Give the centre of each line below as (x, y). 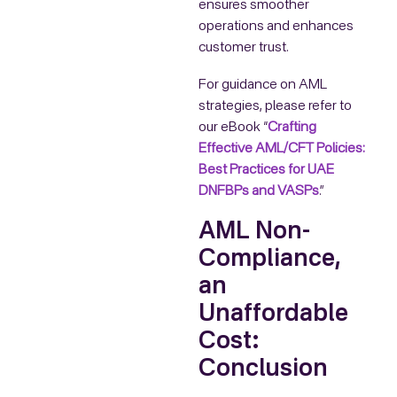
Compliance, (269, 259)
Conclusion (263, 369)
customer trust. (244, 48)
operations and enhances (276, 27)
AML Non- (254, 232)
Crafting (292, 128)
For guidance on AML (263, 86)
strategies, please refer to (275, 107)
